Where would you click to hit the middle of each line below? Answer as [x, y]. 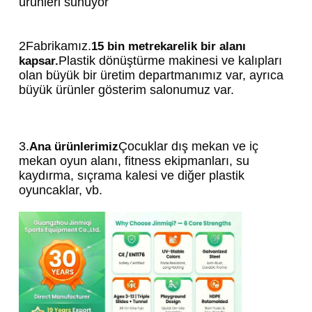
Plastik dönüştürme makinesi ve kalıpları [171, 61]
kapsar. [39, 61]
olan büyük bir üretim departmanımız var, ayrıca [151, 76]
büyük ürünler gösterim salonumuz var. [127, 90]
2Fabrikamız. [55, 46]
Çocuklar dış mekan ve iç [189, 147]
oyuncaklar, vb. [61, 190]
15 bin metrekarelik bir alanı [169, 47]
